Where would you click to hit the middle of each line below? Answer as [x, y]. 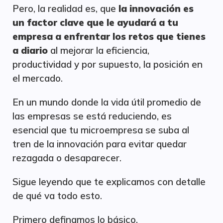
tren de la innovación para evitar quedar [100, 144]
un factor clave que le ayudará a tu [95, 22]
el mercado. [38, 78]
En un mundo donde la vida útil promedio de [107, 102]
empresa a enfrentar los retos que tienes [109, 36]
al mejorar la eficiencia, [99, 50]
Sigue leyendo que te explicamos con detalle [109, 182]
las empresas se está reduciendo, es [92, 116]
